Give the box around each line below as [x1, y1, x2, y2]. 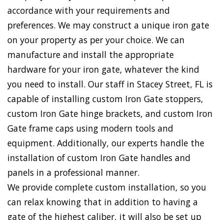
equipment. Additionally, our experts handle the [7, 137, 204, 149]
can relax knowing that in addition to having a [7, 196, 198, 208]
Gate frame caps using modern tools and [7, 122, 173, 135]
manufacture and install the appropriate [7, 49, 174, 61]
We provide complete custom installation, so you [7, 181, 206, 193]
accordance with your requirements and [7, 4, 170, 17]
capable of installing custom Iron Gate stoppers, [7, 93, 203, 105]
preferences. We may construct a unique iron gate [7, 19, 209, 31]
